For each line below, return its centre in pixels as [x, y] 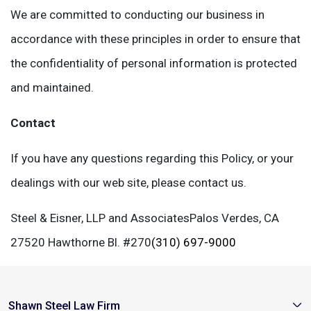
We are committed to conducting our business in [137, 15]
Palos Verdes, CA [234, 218]
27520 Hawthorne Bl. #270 [81, 242]
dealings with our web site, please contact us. [128, 183]
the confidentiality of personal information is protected [154, 63]
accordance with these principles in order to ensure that [155, 39]
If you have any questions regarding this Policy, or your [152, 158]
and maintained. [52, 87]
